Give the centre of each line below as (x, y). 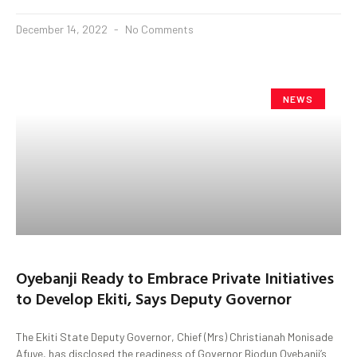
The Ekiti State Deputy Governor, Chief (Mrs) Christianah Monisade (175, 336)
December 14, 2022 (63, 29)
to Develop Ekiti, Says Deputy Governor (154, 298)
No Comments (158, 29)
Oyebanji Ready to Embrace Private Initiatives (175, 277)
